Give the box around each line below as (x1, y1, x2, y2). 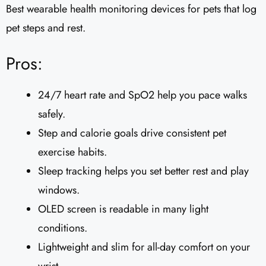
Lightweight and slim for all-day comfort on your (38, 239, 250, 255)
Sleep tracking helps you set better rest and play (38, 163, 249, 179)
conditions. (38, 220, 87, 236)
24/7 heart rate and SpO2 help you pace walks (38, 87, 247, 103)
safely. (38, 106, 65, 122)
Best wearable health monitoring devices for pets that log (6, 1, 256, 17)
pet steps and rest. (6, 20, 85, 36)
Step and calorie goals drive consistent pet (38, 125, 226, 141)
